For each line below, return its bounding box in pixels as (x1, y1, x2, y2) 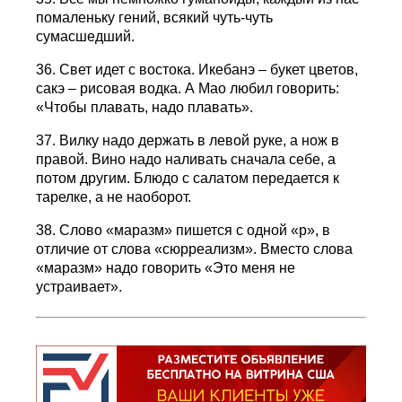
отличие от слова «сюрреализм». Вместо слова (36, 240, 354, 257)
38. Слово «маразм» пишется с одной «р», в (36, 222, 331, 238)
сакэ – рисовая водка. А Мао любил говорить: (36, 80, 340, 96)
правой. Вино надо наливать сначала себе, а (36, 151, 336, 167)
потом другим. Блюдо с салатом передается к (36, 170, 340, 186)
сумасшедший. (36, 28, 135, 44)
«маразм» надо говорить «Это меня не (36, 259, 296, 275)
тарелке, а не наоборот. (36, 188, 192, 205)
